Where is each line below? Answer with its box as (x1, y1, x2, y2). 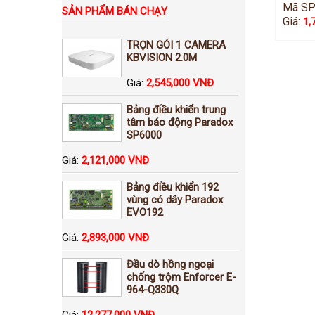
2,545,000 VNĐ (146, 76, 214, 89)
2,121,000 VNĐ (82, 153, 149, 167)
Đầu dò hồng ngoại (127, 257, 214, 271)
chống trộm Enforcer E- (127, 270, 236, 283)
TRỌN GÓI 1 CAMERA (127, 38, 226, 51)
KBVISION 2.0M (127, 51, 197, 64)
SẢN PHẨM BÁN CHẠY (62, 4, 167, 18)
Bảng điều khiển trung (127, 103, 226, 116)
